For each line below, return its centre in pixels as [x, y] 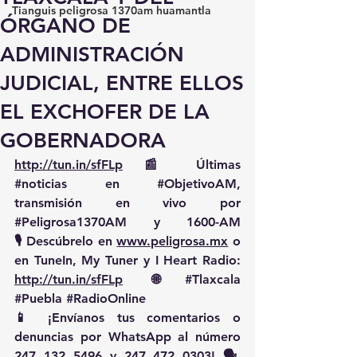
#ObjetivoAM [197, 184]
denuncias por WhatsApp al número [127, 337]
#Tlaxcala [213, 279]
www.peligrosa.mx [173, 241]
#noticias [41, 184]
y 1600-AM [184, 222]
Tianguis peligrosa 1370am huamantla [112, 10]
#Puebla [38, 298]
